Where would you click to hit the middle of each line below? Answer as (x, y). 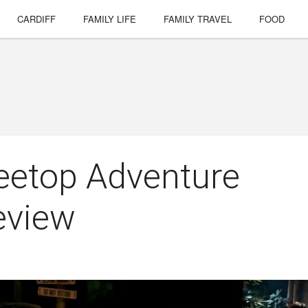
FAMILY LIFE (110, 19)
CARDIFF (37, 19)
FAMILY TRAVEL (198, 19)
